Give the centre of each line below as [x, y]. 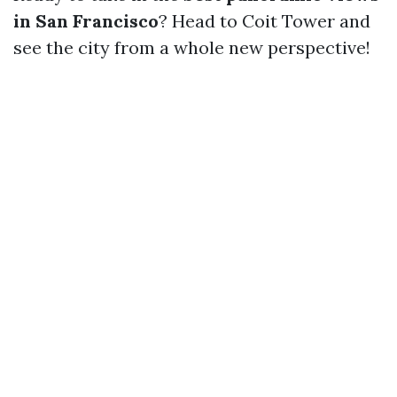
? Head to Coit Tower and [265, 21]
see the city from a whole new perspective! [192, 48]
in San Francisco [86, 21]
